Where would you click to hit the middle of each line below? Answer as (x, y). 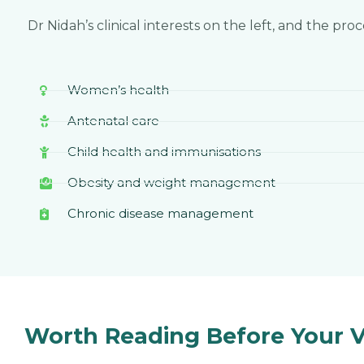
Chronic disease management (160, 214)
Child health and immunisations (164, 152)
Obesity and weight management (171, 183)
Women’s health (118, 90)
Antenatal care (113, 121)
